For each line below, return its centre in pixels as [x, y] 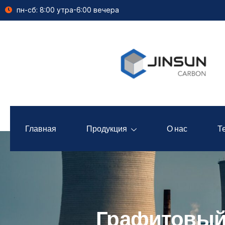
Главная [41, 128]
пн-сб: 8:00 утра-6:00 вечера [68, 10]
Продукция [107, 128]
